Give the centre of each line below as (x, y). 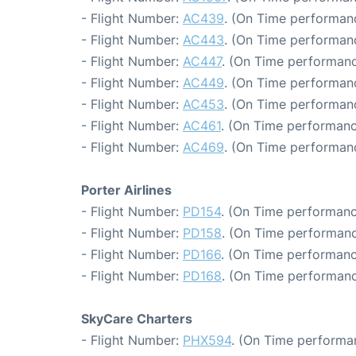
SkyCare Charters (137, 319)
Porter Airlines (126, 190)
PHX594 (207, 340)
